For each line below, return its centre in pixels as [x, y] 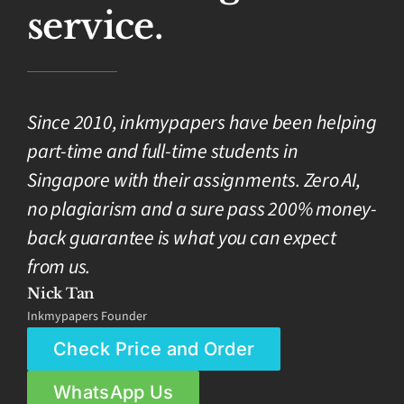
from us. [59, 266]
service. [95, 26]
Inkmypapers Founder [87, 316]
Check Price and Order [154, 349]
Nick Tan [61, 293]
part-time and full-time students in [163, 151]
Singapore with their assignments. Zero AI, [194, 180]
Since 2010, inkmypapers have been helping [202, 122]
